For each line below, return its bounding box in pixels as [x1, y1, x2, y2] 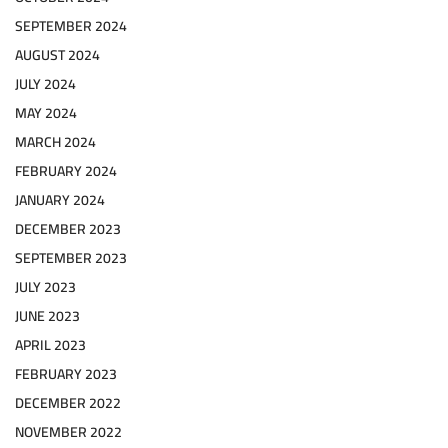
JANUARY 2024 [15, 187, 105, 214]
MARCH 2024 [15, 129, 96, 156]
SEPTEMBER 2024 [15, 13, 127, 40]
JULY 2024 [15, 71, 76, 98]
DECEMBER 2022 [15, 390, 121, 417]
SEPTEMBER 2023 [15, 245, 127, 272]
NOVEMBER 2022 [15, 419, 122, 446]
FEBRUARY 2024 [15, 158, 117, 185]
